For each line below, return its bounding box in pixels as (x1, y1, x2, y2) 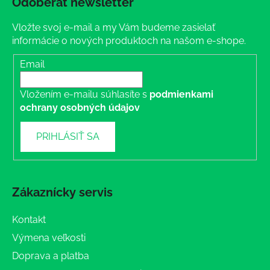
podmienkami (149, 89, 213, 101)
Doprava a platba (12, 250, 89, 262)
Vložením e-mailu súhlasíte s (20, 89, 149, 101)
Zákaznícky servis (12, 185, 113, 200)
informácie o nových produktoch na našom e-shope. (12, 34, 246, 46)
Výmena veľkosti (12, 232, 86, 244)
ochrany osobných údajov (20, 102, 140, 114)
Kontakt (12, 214, 46, 226)
